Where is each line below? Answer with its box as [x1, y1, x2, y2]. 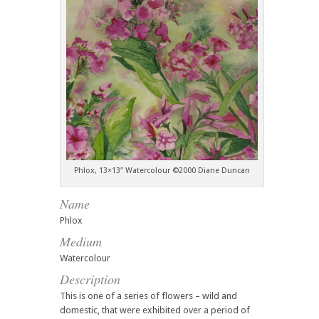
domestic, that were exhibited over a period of [60, 304, 250, 315]
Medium [60, 232, 102, 250]
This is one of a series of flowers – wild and [60, 290, 237, 301]
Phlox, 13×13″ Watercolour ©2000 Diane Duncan [73, 165, 250, 175]
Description [60, 270, 120, 288]
